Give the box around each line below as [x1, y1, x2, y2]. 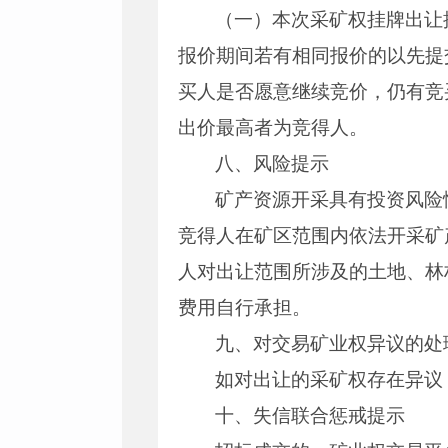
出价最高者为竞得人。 [178, 117, 368, 138]
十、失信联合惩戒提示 [215, 405, 406, 426]
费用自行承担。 [178, 297, 311, 318]
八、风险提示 [215, 153, 330, 174]
